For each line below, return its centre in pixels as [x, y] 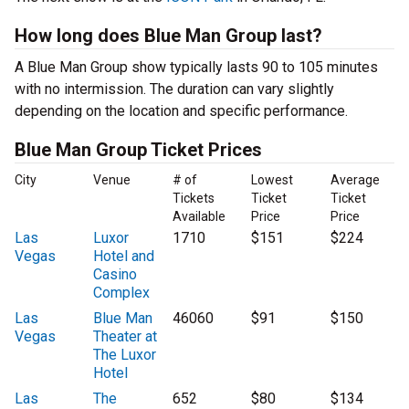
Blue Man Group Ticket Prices [138, 150]
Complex [122, 293]
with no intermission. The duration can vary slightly [174, 89]
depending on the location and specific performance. [181, 111]
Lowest [273, 180]
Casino [115, 275]
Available [199, 217]
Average [355, 180]
